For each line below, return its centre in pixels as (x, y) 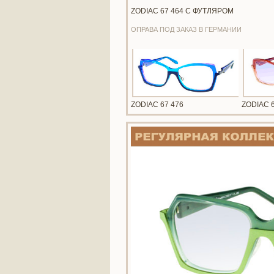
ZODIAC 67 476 (157, 105)
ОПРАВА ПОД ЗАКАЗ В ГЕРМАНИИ (186, 29)
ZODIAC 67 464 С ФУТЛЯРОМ (182, 11)
